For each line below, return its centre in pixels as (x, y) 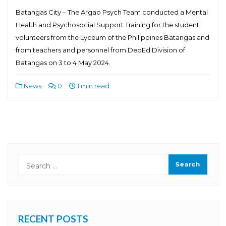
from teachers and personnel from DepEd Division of (100, 50)
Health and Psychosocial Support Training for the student (107, 25)
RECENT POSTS (53, 219)
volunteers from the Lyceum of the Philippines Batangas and (112, 37)
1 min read (93, 86)
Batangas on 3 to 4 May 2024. (63, 63)
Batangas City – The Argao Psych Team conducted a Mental (112, 12)
